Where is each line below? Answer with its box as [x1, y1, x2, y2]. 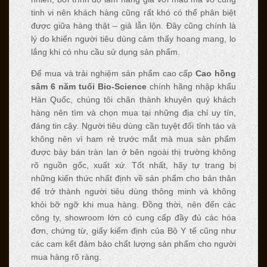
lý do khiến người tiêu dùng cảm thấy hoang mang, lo [30, 33, 237, 44]
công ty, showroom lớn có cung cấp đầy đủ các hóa [30, 212, 237, 222]
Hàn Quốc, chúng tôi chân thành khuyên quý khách [30, 94, 237, 104]
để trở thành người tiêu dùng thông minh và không [30, 186, 237, 196]
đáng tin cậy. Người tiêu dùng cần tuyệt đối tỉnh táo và [30, 120, 237, 131]
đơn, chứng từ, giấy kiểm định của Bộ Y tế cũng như [30, 225, 237, 235]
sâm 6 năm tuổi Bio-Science [30, 81, 147, 91]
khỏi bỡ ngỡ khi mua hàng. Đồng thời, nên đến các [30, 199, 237, 209]
